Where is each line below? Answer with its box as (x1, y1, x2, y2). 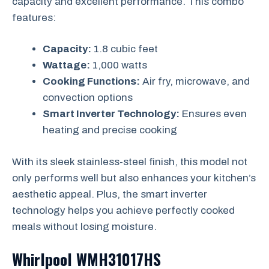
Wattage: (43, 59, 90, 71)
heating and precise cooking (43, 124, 177, 136)
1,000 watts (90, 59, 147, 71)
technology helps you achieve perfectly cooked (12, 204, 235, 216)
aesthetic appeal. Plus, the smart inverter (12, 188, 207, 200)
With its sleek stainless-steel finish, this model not (12, 156, 247, 168)
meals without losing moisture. (12, 220, 157, 232)
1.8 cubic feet (91, 43, 158, 55)
